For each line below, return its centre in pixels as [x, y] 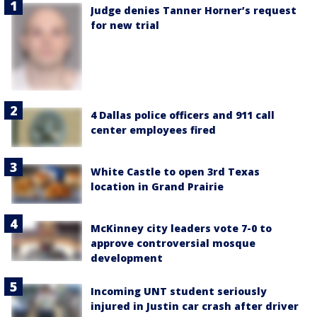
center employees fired [153, 129]
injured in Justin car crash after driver [195, 306]
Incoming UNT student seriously [179, 292]
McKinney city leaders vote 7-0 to [181, 229]
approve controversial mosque [173, 243]
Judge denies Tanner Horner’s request [194, 11]
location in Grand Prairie [157, 187]
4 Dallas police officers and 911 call [183, 115]
